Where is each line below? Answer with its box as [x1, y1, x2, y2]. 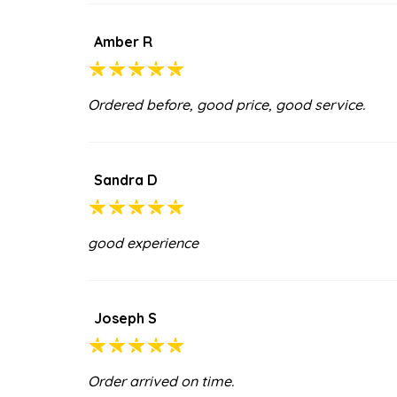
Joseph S [94, 308, 157, 327]
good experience [88, 233, 198, 252]
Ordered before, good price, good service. [88, 95, 365, 113]
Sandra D [94, 170, 158, 189]
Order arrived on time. [88, 371, 234, 390]
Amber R [94, 32, 152, 51]
